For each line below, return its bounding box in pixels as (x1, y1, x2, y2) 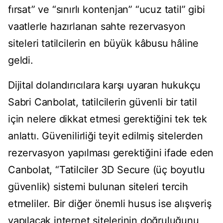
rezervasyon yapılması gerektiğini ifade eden (8, 147, 214, 159)
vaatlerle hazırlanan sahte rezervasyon (8, 20, 186, 33)
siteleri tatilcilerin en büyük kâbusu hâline (8, 37, 199, 50)
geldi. (8, 54, 33, 67)
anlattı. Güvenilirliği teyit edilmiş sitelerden (8, 130, 203, 142)
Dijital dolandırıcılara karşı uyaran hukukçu (8, 79, 201, 92)
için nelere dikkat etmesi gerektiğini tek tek (8, 113, 207, 125)
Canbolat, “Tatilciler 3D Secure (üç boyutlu (8, 164, 205, 176)
